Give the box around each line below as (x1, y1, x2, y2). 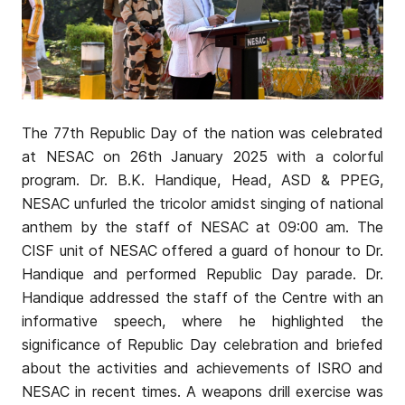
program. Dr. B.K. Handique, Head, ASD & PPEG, (22, 170, 383, 189)
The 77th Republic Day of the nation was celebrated (22, 123, 383, 142)
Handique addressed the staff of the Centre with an (22, 287, 383, 306)
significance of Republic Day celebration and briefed (22, 334, 383, 353)
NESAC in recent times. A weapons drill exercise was (22, 381, 383, 400)
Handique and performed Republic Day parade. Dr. (22, 264, 383, 283)
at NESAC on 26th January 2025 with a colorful (22, 146, 383, 165)
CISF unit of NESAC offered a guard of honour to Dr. (22, 240, 383, 259)
